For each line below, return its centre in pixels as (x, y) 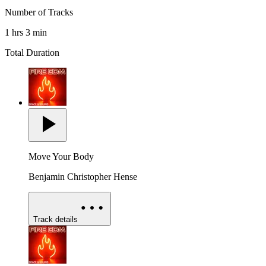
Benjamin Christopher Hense (83, 177)
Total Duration (32, 53)
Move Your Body (61, 157)
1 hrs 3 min (26, 33)
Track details (56, 220)
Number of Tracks (39, 12)
